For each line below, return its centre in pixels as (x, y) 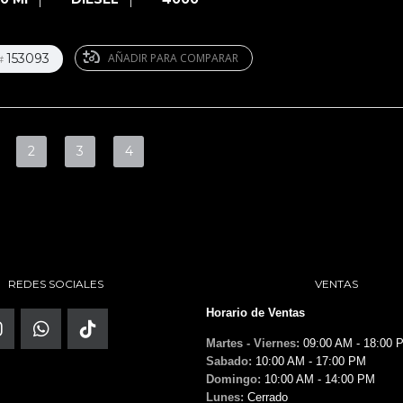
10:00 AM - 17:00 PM (309, 361)
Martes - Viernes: (253, 343)
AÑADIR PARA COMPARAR (173, 58)
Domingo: (233, 379)
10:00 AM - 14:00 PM (318, 379)
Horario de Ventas (255, 313)
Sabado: (229, 361)
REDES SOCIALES (56, 284)
